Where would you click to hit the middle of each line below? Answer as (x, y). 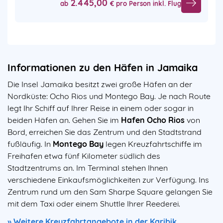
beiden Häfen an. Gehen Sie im (63, 120)
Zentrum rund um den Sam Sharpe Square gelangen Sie (110, 192)
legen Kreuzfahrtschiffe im (154, 144)
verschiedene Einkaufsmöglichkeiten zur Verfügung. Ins (108, 180)
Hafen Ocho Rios (153, 120)
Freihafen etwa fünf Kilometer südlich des (84, 156)
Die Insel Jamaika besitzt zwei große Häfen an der (100, 84)
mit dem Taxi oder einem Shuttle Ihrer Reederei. (94, 204)
